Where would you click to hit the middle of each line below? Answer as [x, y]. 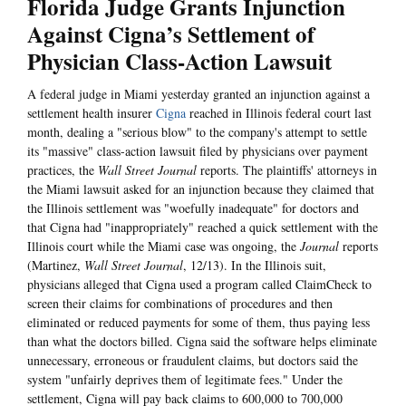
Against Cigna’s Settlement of [171, 34]
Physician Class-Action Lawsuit [179, 62]
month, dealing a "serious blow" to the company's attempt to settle [197, 132]
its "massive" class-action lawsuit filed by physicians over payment [198, 151]
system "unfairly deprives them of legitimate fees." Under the [185, 380]
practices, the [63, 170]
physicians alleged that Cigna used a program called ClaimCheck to [199, 285]
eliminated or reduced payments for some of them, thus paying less [198, 323]
